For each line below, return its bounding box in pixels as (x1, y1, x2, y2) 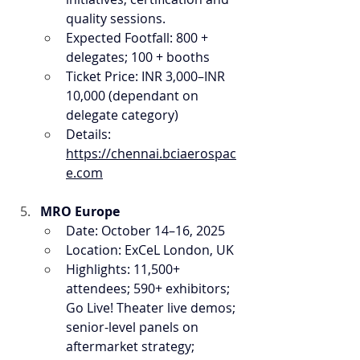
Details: (66, 125, 114, 143)
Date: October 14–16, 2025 (66, 222, 225, 239)
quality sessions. (66, 10, 166, 27)
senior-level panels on (66, 318, 202, 336)
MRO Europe (40, 202, 120, 220)
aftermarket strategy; (66, 337, 198, 355)
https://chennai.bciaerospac (66, 145, 236, 162)
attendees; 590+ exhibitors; (66, 280, 233, 297)
